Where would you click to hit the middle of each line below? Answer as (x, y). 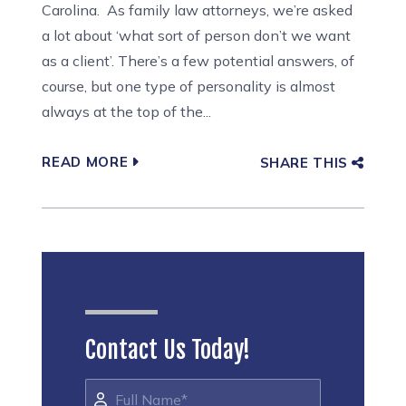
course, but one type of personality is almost (189, 86)
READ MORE (85, 162)
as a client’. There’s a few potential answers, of (198, 61)
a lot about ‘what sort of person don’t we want (197, 35)
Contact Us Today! (168, 349)
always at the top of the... (127, 111)
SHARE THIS (304, 162)
